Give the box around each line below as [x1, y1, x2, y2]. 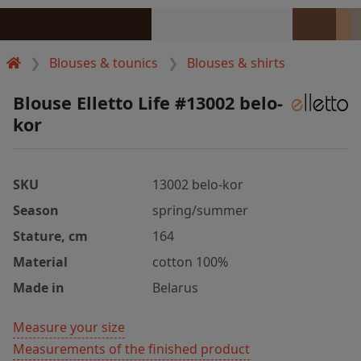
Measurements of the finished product [13, 339, 250, 358]
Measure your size [13, 317, 125, 336]
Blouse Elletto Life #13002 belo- [13, 90, 283, 114]
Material [13, 252, 68, 271]
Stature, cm [13, 226, 88, 245]
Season [13, 201, 59, 219]
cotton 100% [152, 252, 229, 271]
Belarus [152, 278, 199, 297]
